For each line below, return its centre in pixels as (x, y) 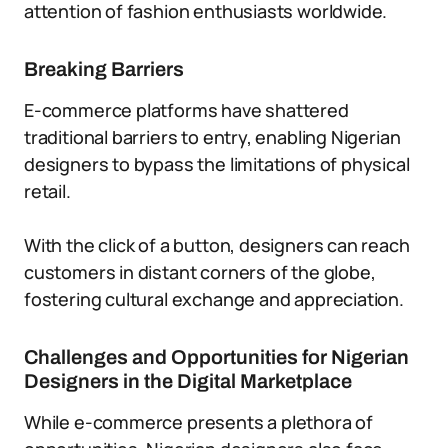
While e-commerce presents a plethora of (198, 422)
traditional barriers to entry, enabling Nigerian (212, 137)
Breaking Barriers (104, 69)
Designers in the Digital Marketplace (188, 381)
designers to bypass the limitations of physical (217, 164)
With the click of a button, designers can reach (217, 245)
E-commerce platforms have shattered (186, 110)
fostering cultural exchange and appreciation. (214, 299)
